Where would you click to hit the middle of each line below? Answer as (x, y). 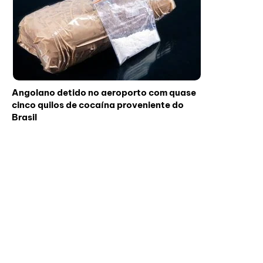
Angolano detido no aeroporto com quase (104, 93)
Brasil (24, 117)
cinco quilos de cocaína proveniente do (98, 105)
